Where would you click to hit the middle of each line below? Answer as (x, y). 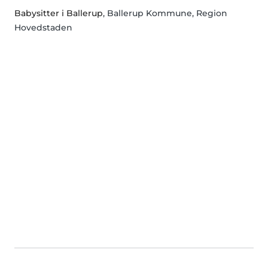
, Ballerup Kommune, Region (165, 13)
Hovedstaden (43, 27)
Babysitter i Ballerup (59, 13)
